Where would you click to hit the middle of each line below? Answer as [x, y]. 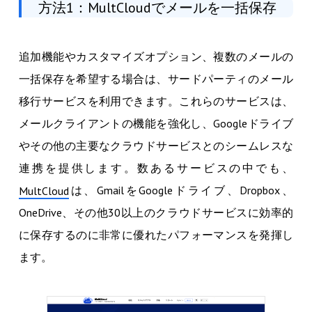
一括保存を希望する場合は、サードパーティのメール [156, 79]
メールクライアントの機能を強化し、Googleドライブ [156, 124]
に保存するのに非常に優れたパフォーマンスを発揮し [156, 235]
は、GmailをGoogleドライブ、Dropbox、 [181, 190]
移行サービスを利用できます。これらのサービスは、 [156, 101]
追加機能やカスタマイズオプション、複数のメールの [156, 57]
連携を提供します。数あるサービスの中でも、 [156, 168]
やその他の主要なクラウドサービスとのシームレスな [156, 146]
